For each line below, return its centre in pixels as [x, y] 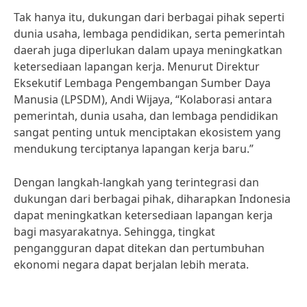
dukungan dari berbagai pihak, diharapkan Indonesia [152, 199]
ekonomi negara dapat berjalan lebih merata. [131, 265]
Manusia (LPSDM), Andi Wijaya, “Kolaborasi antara [143, 99]
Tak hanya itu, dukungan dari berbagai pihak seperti [149, 17]
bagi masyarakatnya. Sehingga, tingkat [114, 232]
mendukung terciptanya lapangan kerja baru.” [134, 149]
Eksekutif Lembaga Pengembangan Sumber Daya [142, 83]
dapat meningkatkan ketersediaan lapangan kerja [143, 215]
